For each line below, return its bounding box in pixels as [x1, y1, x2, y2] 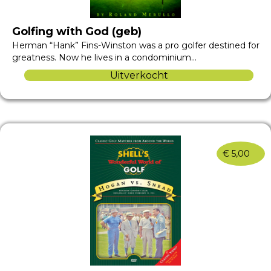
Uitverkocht [109, 70, 168, 82]
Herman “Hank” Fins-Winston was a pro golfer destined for [12, 40, 260, 51]
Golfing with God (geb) [12, 25, 142, 39]
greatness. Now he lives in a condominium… [12, 52, 197, 64]
